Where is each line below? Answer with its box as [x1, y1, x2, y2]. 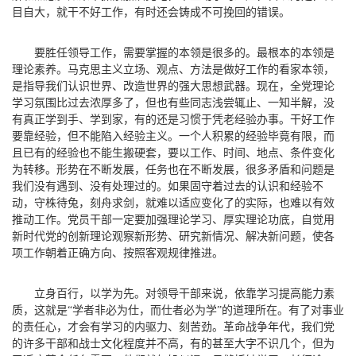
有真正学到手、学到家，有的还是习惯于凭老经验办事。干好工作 [12, 113, 335, 126]
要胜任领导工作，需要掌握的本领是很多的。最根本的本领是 [34, 46, 335, 59]
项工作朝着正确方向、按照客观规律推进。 [12, 246, 223, 259]
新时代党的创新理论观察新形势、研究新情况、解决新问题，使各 [12, 230, 335, 242]
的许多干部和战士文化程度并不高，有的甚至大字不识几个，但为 [12, 337, 335, 350]
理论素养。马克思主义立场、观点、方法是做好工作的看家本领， [12, 63, 335, 75]
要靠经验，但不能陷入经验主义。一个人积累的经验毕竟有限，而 [12, 130, 335, 142]
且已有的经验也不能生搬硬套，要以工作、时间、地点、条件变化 [12, 146, 335, 159]
